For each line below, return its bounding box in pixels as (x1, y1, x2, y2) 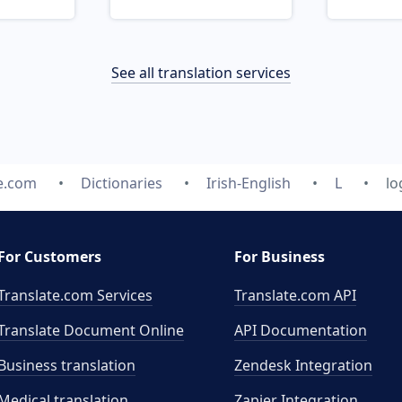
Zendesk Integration (234, 355, 372, 375)
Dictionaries (81, 173, 162, 193)
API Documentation (234, 320, 367, 340)
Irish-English (206, 173, 291, 193)
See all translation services (111, 63, 291, 83)
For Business (234, 247, 325, 267)
